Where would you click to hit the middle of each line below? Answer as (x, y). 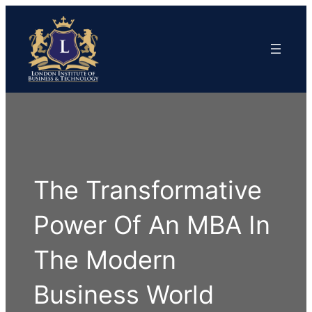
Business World (124, 294)
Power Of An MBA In (152, 225)
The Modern (105, 259)
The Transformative (148, 190)
